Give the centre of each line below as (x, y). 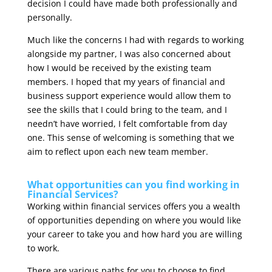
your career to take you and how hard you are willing (134, 234)
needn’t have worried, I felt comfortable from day (127, 123)
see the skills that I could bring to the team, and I (127, 109)
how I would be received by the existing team (119, 67)
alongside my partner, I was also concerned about (129, 53)
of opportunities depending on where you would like (134, 220)
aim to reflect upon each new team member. (117, 151)
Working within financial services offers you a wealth (134, 206)
